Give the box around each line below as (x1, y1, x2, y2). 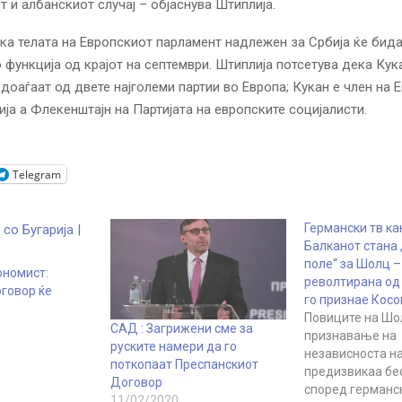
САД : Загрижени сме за (109, 320, 253, 336)
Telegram (13, 166, 61, 182)
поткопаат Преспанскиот (109, 356, 258, 371)
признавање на (303, 328, 397, 344)
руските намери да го (109, 338, 237, 354)
